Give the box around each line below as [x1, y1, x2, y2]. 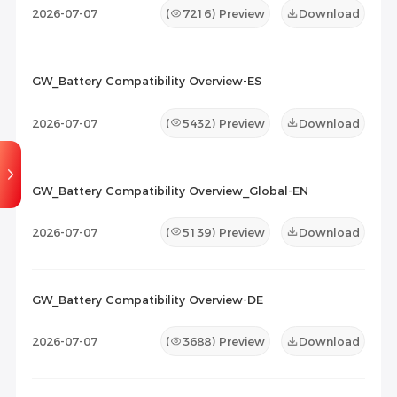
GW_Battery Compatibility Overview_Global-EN [31, 183, 308, 198]
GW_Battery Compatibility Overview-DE [31, 292, 263, 307]
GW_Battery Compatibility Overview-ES [31, 74, 261, 89]
